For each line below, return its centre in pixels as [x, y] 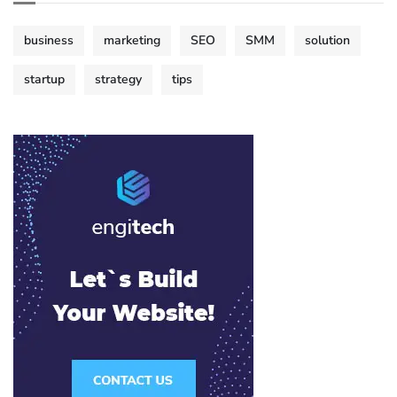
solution [327, 41]
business [49, 41]
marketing [132, 41]
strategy [118, 80]
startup [44, 80]
